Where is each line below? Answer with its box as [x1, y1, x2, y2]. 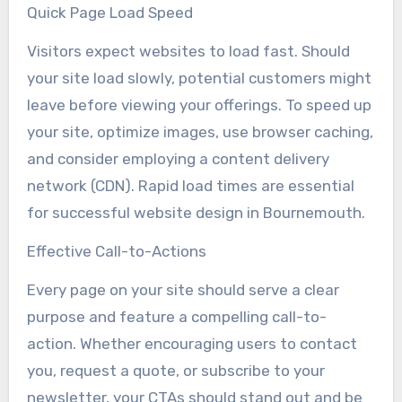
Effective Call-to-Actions [26, 241, 206, 260]
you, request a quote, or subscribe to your [26, 361, 325, 380]
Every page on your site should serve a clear [26, 280, 339, 299]
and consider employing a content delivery [26, 149, 329, 168]
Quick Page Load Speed [26, 3, 193, 22]
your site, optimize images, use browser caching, [26, 122, 373, 141]
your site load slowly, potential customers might [26, 68, 371, 87]
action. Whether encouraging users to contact [26, 334, 357, 353]
